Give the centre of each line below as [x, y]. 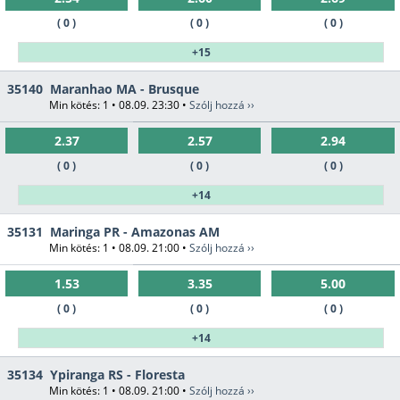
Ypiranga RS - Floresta [117, 375]
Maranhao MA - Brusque [125, 89]
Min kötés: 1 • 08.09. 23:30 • [119, 105]
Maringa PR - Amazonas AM [135, 232]
